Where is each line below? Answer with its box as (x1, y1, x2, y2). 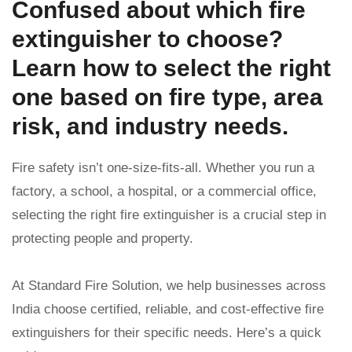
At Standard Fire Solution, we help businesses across (12, 278, 326, 294)
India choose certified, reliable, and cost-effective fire (12, 302, 324, 317)
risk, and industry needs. (12, 113, 288, 140)
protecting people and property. (12, 231, 193, 247)
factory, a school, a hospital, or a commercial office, (12, 184, 317, 200)
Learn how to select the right (12, 55, 331, 82)
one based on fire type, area (12, 84, 323, 111)
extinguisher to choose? (12, 26, 283, 53)
